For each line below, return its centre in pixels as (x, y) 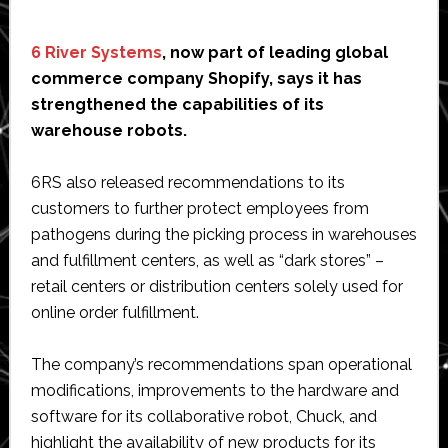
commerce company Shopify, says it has (196, 78)
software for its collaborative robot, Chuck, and (203, 416)
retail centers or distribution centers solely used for (216, 286)
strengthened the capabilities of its (177, 104)
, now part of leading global (274, 52)
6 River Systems (96, 52)
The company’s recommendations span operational (221, 364)
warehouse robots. (108, 130)
